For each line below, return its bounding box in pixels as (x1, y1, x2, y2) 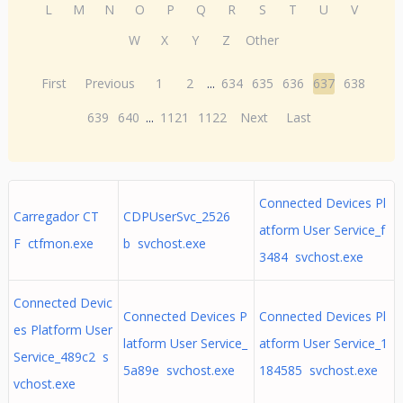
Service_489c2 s (13, 348, 109, 365)
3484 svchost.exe (258, 248, 363, 265)
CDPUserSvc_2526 (122, 208, 230, 225)
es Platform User (13, 321, 112, 338)
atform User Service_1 (258, 335, 388, 352)
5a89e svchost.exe (122, 362, 235, 379)
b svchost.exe (122, 235, 206, 252)
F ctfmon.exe (13, 235, 94, 252)
